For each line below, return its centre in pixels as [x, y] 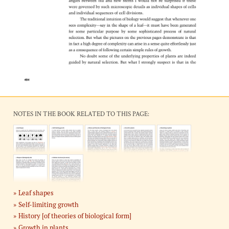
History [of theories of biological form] [75, 216]
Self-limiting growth [48, 204]
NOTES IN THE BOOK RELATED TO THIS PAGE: [81, 114]
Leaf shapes [36, 193]
